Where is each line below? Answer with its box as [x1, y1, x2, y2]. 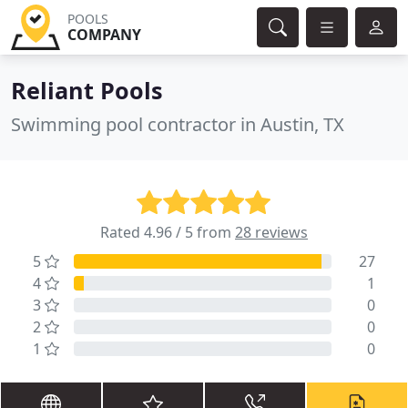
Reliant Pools [11, 75, 163, 106]
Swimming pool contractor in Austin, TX [11, 112, 344, 137]
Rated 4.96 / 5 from [100, 222, 235, 242]
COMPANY [66, 25, 141, 45]
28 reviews [235, 222, 308, 242]
